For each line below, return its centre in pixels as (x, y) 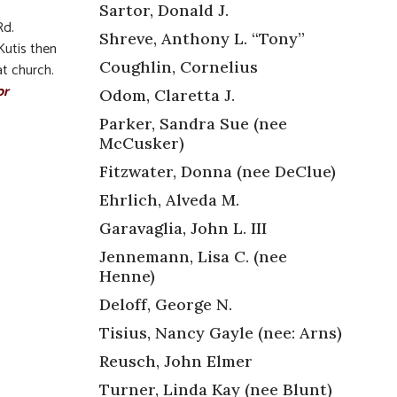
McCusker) (142, 143)
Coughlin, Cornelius (179, 66)
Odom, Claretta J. (167, 95)
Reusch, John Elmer (176, 361)
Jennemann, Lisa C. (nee (193, 256)
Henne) (129, 276)
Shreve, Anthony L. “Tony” (202, 38)
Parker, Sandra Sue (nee (193, 123)
